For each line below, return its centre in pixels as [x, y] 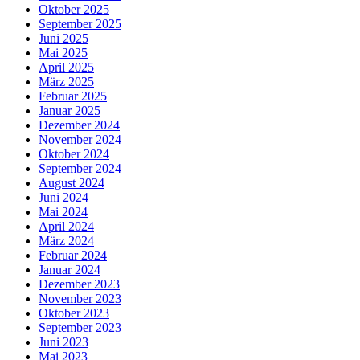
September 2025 [80, 24]
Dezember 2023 [79, 284]
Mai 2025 [63, 53]
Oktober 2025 [74, 10]
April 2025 [66, 67]
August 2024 [72, 183]
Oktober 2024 [74, 154]
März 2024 [66, 241]
